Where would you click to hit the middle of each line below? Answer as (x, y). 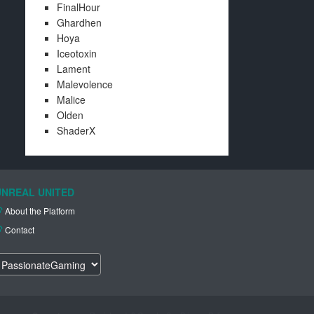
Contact (20, 230)
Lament (74, 69)
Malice (71, 100)
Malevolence (85, 84)
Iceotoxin (77, 54)
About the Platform (40, 211)
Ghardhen (79, 23)
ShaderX (76, 131)
